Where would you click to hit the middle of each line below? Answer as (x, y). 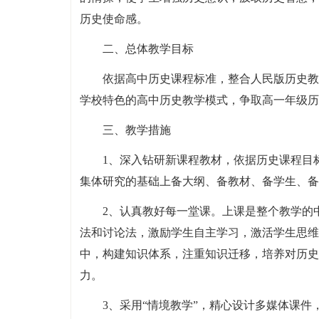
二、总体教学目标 (148, 49)
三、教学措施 (136, 130)
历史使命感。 (114, 19)
